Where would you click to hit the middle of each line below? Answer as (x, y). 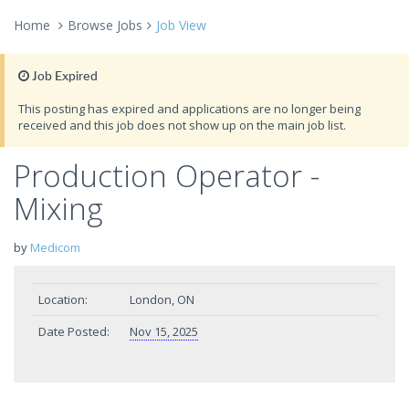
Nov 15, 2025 (164, 331)
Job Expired (63, 76)
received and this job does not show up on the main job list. (182, 125)
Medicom (55, 247)
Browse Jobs (105, 25)
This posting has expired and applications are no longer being (189, 109)
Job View (181, 25)
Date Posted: (74, 331)
